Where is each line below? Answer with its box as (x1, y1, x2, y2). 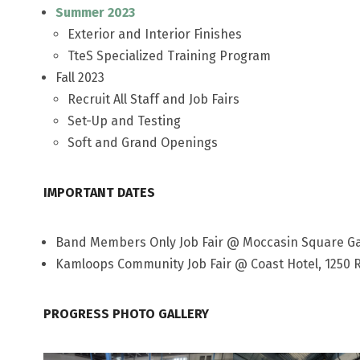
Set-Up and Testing (67, 113, 181, 129)
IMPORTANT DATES (43, 185, 155, 200)
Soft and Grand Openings (67, 135, 218, 150)
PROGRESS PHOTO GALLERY (43, 306, 209, 321)
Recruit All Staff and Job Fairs (67, 92, 239, 107)
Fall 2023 (55, 70, 104, 85)
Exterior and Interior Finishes (67, 27, 242, 42)
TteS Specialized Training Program (67, 48, 271, 63)
